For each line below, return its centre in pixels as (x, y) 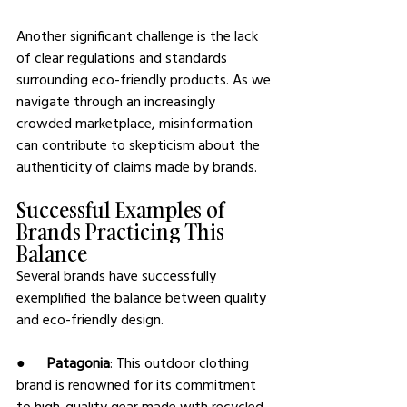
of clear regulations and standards (124, 58)
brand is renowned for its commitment (138, 385)
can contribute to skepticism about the (140, 145)
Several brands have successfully (118, 276)
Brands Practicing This (123, 232)
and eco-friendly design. (90, 319)
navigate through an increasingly (118, 101)
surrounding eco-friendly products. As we (145, 79)
